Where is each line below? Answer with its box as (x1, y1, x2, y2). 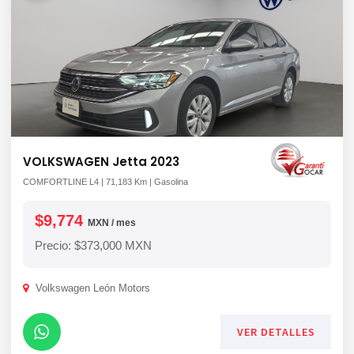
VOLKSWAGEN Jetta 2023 (23, 153, 179, 170)
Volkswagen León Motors (32, 282, 150, 294)
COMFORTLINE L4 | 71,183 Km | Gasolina (23, 177, 188, 186)
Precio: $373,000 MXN (35, 239, 152, 252)
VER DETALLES (236, 325, 315, 339)
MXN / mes (88, 217, 136, 228)
